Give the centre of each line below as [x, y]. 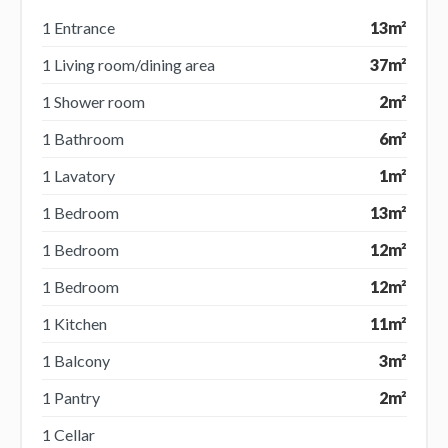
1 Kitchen [74, 323]
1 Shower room [93, 101]
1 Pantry [70, 397]
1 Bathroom [82, 138]
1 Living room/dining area [128, 64]
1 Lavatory [78, 175]
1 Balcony [75, 360]
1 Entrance [78, 27]
